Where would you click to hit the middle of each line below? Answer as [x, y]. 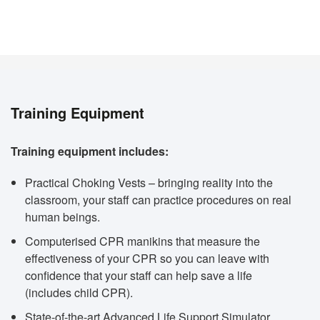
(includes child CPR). [79, 292]
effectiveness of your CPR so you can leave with [147, 258]
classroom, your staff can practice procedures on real [158, 199]
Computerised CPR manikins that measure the [142, 241]
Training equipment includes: [90, 151]
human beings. [62, 216]
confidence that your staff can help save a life [139, 275]
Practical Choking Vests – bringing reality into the [149, 182]
